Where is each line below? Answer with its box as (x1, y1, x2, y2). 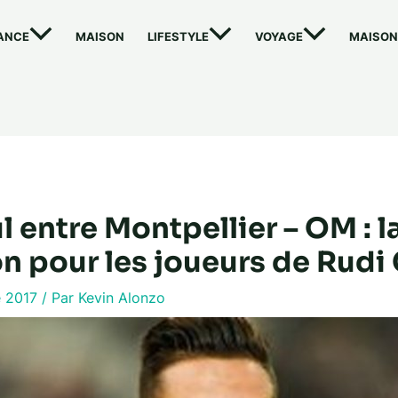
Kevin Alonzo (77, 288, 165, 306)
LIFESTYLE (147, 29, 209, 44)
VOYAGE (255, 29, 303, 44)
